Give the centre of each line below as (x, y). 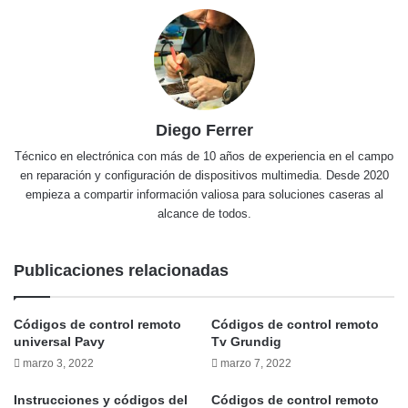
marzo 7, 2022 (256, 363)
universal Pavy (59, 341)
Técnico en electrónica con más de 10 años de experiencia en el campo (204, 156)
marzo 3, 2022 (58, 363)
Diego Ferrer (204, 130)
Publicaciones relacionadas (121, 270)
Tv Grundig (246, 341)
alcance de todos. (204, 213)
